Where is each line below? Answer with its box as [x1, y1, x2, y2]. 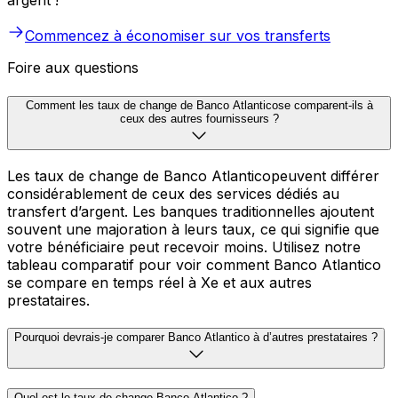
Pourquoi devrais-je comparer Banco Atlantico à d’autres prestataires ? [14, 330, 378, 345]
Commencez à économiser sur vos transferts [25, 27, 330, 45]
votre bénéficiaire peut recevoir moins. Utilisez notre [7, 237, 361, 256]
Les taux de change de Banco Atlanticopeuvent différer [7, 166, 379, 185]
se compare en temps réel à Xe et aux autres [7, 273, 312, 291]
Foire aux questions [7, 59, 139, 77]
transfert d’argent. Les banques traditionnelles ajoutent [7, 202, 374, 220]
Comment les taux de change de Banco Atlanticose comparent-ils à [25, 98, 373, 112]
